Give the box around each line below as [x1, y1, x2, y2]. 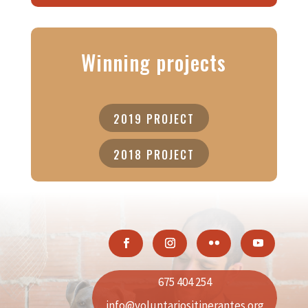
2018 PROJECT [113, 146, 195, 164]
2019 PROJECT [113, 111, 195, 128]
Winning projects [81, 46, 227, 78]
